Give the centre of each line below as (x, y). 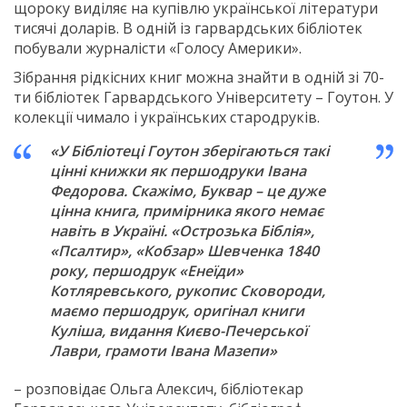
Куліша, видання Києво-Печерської (179, 331)
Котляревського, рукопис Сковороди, (188, 291)
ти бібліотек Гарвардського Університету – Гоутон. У (203, 98)
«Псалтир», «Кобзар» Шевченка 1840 (184, 251)
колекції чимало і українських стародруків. (167, 118)
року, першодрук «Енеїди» (147, 271)
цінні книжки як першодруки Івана (178, 171)
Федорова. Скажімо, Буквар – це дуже (188, 191)
